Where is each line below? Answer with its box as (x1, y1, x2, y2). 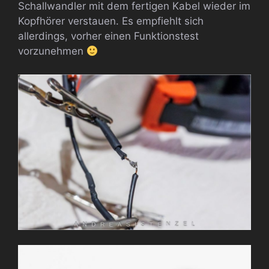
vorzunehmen (18, 45, 86, 58)
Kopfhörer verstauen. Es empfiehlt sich (18, 15, 204, 28)
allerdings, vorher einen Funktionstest (18, 30, 199, 43)
